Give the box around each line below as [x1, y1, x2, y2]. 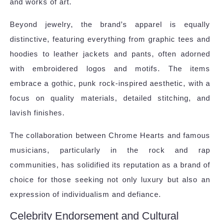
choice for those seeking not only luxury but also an [10, 175, 210, 184]
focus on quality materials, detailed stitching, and [10, 94, 210, 103]
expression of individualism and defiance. [10, 190, 161, 199]
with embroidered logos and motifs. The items [10, 64, 210, 73]
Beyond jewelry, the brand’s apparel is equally [10, 20, 210, 29]
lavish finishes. [10, 109, 65, 117]
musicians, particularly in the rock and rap [10, 146, 210, 155]
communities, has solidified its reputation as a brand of [10, 161, 210, 169]
